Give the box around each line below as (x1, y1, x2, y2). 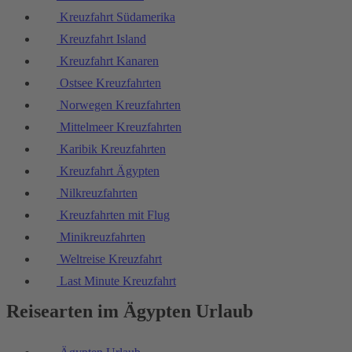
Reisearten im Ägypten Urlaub (6, 301, 253, 322)
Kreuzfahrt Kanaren (57, 54, 159, 68)
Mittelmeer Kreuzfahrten (57, 120, 181, 134)
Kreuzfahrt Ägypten (57, 164, 159, 178)
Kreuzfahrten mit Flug (57, 208, 170, 222)
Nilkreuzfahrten (57, 186, 137, 200)
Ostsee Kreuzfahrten (57, 76, 161, 90)
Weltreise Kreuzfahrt (57, 252, 162, 266)
